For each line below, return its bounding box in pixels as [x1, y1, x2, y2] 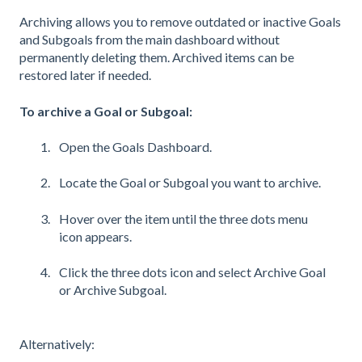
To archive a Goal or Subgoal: [19, 103, 192, 119]
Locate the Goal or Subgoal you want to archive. [59, 175, 321, 191]
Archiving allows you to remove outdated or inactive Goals [19, 14, 341, 30]
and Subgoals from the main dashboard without [19, 32, 280, 48]
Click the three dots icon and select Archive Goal [59, 264, 326, 280]
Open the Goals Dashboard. [59, 139, 212, 154]
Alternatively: [19, 335, 95, 351]
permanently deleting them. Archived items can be [19, 49, 294, 65]
